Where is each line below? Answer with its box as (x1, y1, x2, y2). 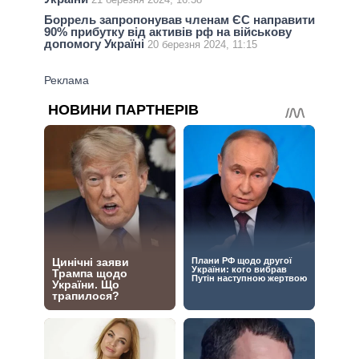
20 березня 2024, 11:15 (147, 38, 257, 50)
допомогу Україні (44, 36, 147, 50)
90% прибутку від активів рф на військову (44, 24, 292, 38)
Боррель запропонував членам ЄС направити (44, 12, 315, 26)
